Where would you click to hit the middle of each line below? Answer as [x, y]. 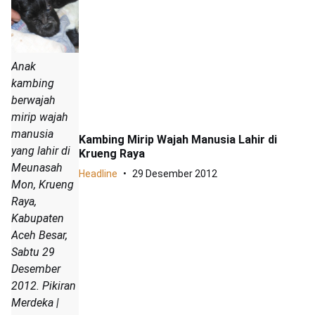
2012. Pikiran [44, 285]
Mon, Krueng [43, 184]
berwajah [33, 100]
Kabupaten [38, 218]
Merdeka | [35, 302]
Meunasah [37, 167]
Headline [98, 173]
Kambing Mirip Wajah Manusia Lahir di [178, 139]
